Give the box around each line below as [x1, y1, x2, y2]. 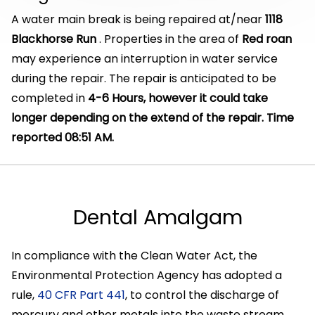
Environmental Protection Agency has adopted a [11, 267, 282, 283]
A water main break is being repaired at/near [11, 11, 265, 27]
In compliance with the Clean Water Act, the [11, 247, 257, 264]
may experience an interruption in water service [11, 51, 278, 67]
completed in [11, 90, 88, 106]
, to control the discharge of [125, 287, 279, 303]
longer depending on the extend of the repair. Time [11, 110, 294, 126]
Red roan [242, 31, 292, 47]
